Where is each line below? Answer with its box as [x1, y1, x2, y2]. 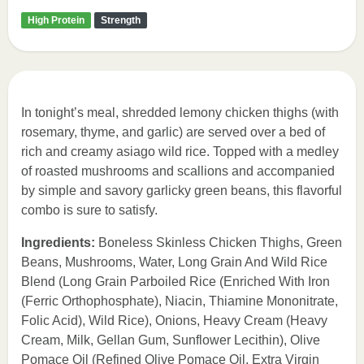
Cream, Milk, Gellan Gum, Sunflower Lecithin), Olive [21, 333, 320, 347]
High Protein [28, 15, 84, 26]
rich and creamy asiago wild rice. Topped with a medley [21, 145, 339, 158]
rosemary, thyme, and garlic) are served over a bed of [21, 125, 325, 139]
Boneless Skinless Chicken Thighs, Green [95, 236, 342, 249]
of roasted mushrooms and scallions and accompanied [21, 164, 335, 178]
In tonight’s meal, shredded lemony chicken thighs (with [21, 106, 339, 119]
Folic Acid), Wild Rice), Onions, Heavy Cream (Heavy [21, 314, 327, 327]
